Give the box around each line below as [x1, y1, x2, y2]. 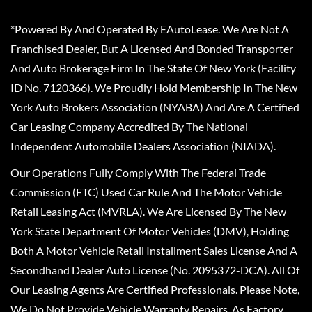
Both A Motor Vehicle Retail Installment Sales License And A [10, 244, 297, 257]
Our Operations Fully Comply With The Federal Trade [10, 166, 266, 179]
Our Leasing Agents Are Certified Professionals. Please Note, [10, 283, 299, 296]
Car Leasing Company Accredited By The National [10, 120, 248, 133]
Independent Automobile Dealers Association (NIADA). [10, 139, 276, 153]
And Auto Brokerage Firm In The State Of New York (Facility [10, 61, 296, 75]
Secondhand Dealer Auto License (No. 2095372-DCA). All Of [10, 263, 299, 276]
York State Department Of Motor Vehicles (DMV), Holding [10, 224, 289, 237]
